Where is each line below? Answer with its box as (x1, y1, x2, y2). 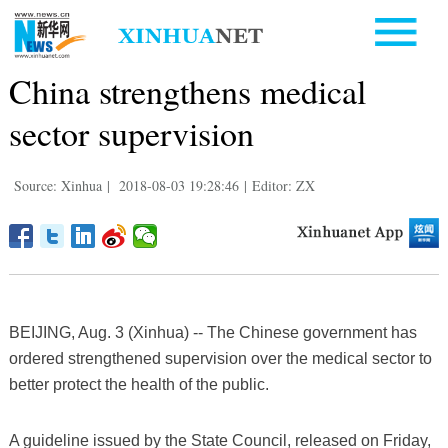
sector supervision (8, 109, 254, 156)
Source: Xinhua (13, 175, 102, 195)
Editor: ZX (251, 175, 315, 195)
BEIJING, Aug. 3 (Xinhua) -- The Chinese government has (8, 323, 417, 341)
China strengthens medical (8, 67, 366, 114)
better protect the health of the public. (8, 375, 269, 393)
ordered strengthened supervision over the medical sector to (8, 349, 432, 367)
